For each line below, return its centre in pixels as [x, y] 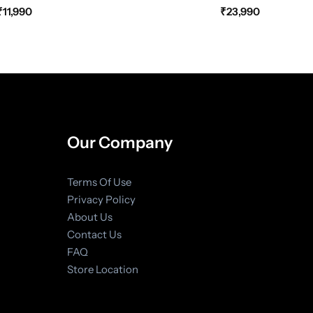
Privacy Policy [101, 200]
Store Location [102, 270]
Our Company [119, 143]
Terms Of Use [99, 182]
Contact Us [94, 235]
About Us [89, 217]
